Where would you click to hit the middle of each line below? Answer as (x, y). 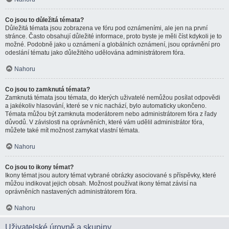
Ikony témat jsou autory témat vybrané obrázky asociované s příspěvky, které (111, 175)
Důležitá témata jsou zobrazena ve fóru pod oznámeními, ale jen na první (106, 28)
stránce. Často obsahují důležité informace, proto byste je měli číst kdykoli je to (113, 36)
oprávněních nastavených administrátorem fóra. (71, 192)
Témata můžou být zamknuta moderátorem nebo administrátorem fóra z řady (111, 114)
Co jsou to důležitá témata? (44, 20)
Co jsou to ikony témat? (39, 167)
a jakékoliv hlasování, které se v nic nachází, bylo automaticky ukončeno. (106, 106)
